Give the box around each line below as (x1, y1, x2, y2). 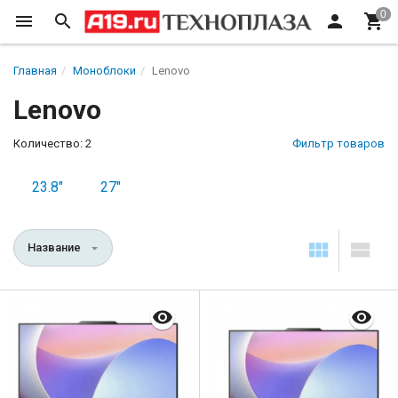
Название (28, 241, 81, 254)
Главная (13, 64, 57, 77)
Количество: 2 (13, 137, 92, 150)
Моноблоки (73, 64, 136, 77)
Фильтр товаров (292, 137, 385, 150)
